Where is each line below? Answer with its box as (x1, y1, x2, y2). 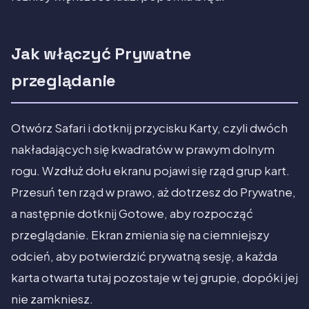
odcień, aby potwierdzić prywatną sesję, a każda (11, 249, 277, 264)
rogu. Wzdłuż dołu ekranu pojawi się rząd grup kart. (11, 163, 290, 179)
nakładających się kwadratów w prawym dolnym (11, 142, 275, 157)
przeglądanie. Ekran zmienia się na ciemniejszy (11, 228, 269, 243)
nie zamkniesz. (11, 292, 93, 307)
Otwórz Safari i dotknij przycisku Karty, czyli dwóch (11, 121, 288, 136)
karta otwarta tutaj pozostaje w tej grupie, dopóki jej (11, 270, 298, 286)
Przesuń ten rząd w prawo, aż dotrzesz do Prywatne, (11, 185, 296, 200)
